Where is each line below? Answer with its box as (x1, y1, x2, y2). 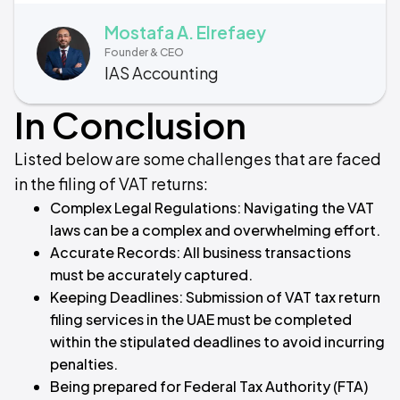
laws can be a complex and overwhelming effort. (50, 221, 380, 240)
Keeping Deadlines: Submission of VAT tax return (50, 287, 380, 307)
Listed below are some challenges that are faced (14, 148, 381, 170)
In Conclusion (14, 102, 246, 148)
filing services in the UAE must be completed (50, 310, 352, 329)
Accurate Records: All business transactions (50, 243, 351, 262)
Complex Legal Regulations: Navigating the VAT (50, 198, 374, 218)
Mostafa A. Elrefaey (104, 21, 266, 44)
